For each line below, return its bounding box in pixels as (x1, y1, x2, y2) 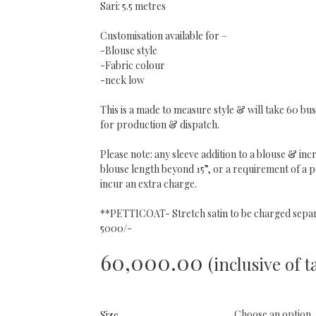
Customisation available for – (99, 29, 227, 42)
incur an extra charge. (99, 177, 197, 190)
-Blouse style (99, 44, 157, 57)
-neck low (99, 73, 145, 87)
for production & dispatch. (99, 118, 219, 131)
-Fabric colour (99, 59, 165, 72)
